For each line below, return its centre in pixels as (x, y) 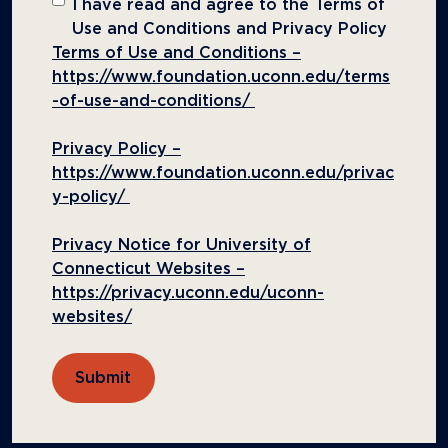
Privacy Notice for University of (181, 245)
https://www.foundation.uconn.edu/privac (223, 173)
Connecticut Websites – (148, 269)
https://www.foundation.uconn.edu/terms (221, 77)
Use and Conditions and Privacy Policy (229, 29)
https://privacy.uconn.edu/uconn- (188, 293)
